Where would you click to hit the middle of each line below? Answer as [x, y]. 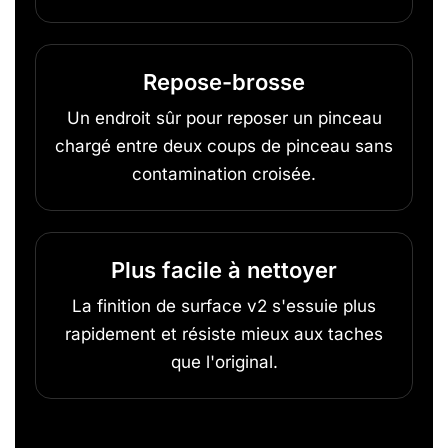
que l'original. [224, 361]
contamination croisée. [224, 173]
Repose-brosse [224, 81]
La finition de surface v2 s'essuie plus [224, 305]
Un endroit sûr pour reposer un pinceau [224, 117]
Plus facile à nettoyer [224, 269]
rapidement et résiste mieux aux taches [224, 333]
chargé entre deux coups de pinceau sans [224, 145]
